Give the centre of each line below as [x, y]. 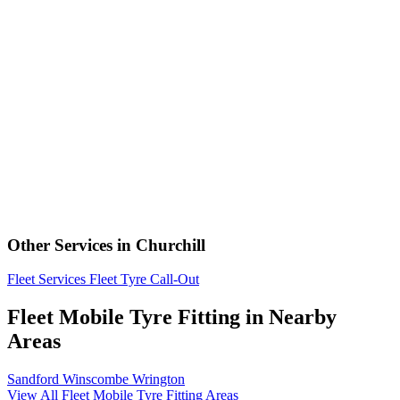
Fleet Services [46, 279]
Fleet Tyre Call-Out [144, 279]
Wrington [158, 379]
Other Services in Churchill [106, 245]
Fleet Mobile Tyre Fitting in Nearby [172, 317]
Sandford [33, 379]
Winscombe [96, 379]
